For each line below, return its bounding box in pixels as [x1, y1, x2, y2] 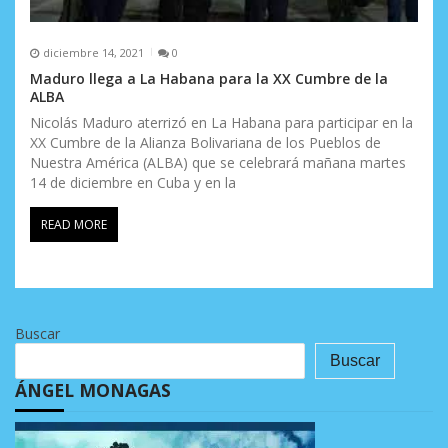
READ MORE [41, 216, 107, 234]
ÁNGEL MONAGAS [15, 377, 171, 402]
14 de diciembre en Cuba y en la [30, 173, 236, 193]
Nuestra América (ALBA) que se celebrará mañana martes [30, 153, 406, 173]
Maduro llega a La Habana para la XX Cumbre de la [30, 69, 388, 89]
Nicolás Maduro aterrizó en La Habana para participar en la [30, 113, 413, 133]
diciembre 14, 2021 [42, 44, 144, 60]
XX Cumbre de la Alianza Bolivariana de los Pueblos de [30, 133, 381, 153]
